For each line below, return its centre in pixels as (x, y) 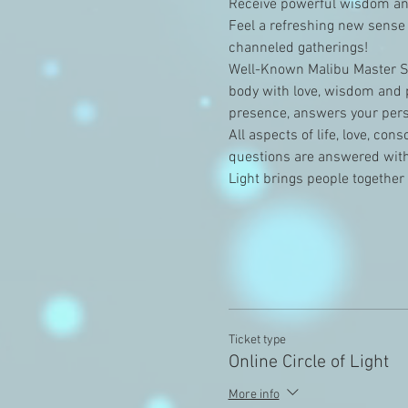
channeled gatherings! (298, 48)
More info (254, 395)
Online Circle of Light (308, 362)
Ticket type (257, 340)
